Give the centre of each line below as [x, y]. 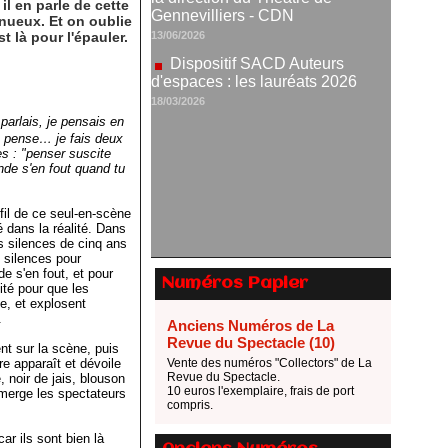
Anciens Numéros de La [250, 326]
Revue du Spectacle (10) [251, 343]
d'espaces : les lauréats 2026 [254, 12]
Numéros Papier [235, 284]
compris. [190, 405]
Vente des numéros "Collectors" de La [269, 363]
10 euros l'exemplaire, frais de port [260, 391]
